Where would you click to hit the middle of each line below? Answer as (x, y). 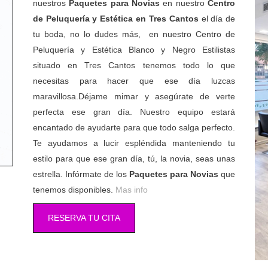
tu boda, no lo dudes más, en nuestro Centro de (134, 34)
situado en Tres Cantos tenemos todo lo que (134, 65)
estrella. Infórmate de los (81, 174)
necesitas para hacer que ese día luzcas (134, 80)
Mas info (131, 189)
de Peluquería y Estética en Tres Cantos (115, 18)
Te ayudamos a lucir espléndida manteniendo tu (134, 143)
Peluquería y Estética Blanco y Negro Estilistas (134, 49)
